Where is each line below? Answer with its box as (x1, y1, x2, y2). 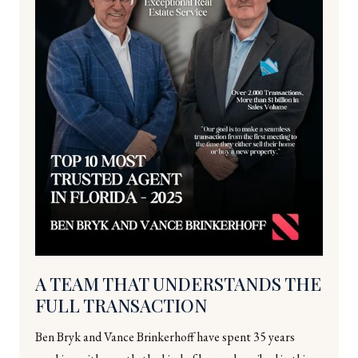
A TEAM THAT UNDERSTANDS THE (35, 272, 321, 296)
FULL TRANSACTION (35, 293, 207, 318)
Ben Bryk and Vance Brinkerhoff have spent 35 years (35, 328, 295, 346)
